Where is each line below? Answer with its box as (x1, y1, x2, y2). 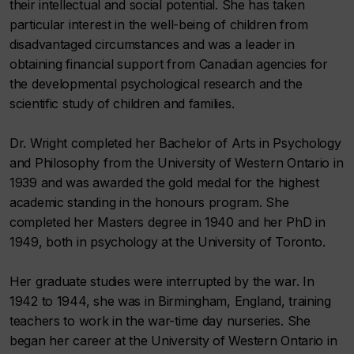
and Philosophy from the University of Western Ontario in (9, 155, 344, 171)
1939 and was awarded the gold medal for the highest (9, 175, 319, 190)
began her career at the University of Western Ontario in (9, 333, 337, 348)
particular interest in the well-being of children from (9, 17, 308, 32)
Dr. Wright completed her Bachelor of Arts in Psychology (9, 135, 341, 151)
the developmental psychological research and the (9, 76, 303, 92)
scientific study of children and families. (9, 96, 235, 111)
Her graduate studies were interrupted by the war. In (9, 273, 314, 289)
